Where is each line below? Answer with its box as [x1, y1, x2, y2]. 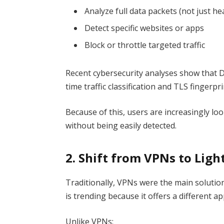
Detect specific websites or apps [84, 22, 204, 33]
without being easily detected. [65, 120, 177, 131]
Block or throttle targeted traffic [84, 39, 205, 50]
